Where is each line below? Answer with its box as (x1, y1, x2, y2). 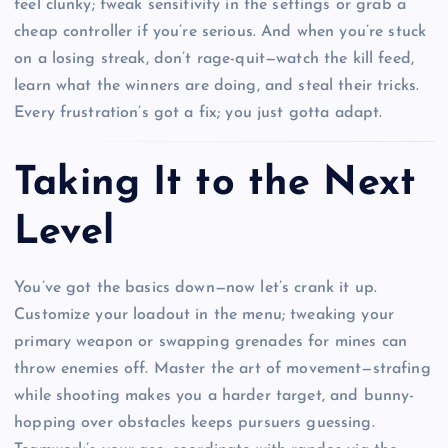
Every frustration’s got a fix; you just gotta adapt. (14, 105, 383, 122)
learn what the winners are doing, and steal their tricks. (14, 78, 420, 95)
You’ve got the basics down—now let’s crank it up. (14, 280, 377, 297)
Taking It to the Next (14, 163, 417, 204)
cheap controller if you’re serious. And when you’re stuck (14, 24, 427, 41)
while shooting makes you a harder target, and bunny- (14, 388, 415, 405)
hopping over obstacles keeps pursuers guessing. (14, 415, 375, 432)
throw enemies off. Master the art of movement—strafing (14, 361, 431, 378)
